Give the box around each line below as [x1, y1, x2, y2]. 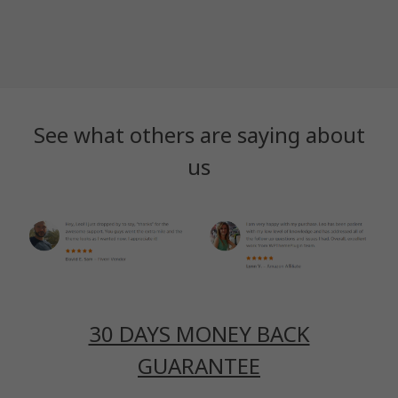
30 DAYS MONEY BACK [88, 319, 310, 349]
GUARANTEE [138, 351, 260, 381]
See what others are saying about [33, 119, 365, 149]
